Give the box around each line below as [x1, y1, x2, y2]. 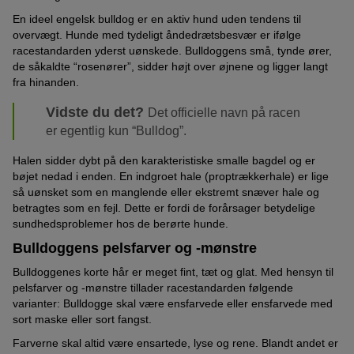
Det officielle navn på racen [148, 105, 300, 119]
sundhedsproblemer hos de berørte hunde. [13, 217, 228, 230]
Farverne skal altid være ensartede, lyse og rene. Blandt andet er [13, 336, 338, 349]
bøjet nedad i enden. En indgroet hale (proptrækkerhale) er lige [13, 169, 329, 183]
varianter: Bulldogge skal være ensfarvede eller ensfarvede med [13, 296, 333, 310]
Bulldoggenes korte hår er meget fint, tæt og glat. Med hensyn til [13, 265, 333, 278]
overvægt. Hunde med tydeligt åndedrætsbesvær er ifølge [13, 28, 301, 41]
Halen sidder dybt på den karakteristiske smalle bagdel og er [13, 153, 315, 167]
